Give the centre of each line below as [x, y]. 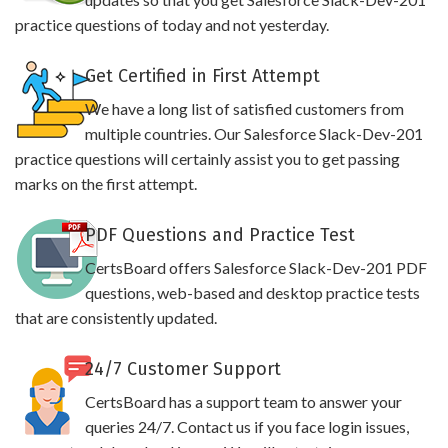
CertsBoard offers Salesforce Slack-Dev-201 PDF [255, 267]
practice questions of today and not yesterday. [172, 24]
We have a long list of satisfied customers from [244, 108]
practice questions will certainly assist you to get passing [207, 158]
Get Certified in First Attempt [202, 76]
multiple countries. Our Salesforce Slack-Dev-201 [253, 133]
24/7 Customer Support [182, 369]
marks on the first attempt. [106, 183]
